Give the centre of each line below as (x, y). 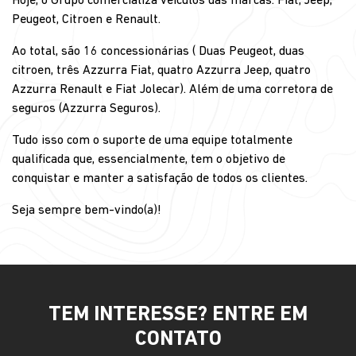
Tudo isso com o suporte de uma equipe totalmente (152, 140)
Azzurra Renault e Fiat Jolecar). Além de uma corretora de (172, 89)
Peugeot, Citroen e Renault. (86, 19)
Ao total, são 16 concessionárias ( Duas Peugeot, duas (158, 51)
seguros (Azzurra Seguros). (86, 108)
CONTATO (178, 339)
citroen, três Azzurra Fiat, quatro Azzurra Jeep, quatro (161, 70)
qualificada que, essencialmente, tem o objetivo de (149, 159)
